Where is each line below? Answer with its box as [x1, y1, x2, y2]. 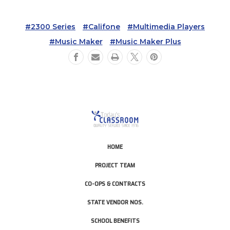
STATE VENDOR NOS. [87, 197, 143, 207]
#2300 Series [25, 22, 75, 31]
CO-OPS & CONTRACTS [85, 178, 145, 188]
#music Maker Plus [109, 36, 181, 46]
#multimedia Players [127, 22, 205, 31]
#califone [83, 22, 120, 31]
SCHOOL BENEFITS [90, 215, 140, 225]
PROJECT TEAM [95, 160, 135, 170]
